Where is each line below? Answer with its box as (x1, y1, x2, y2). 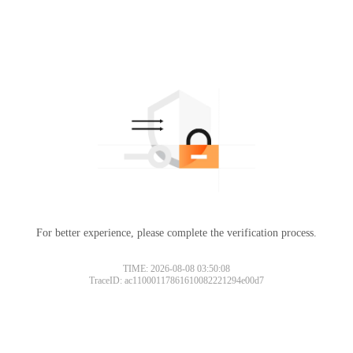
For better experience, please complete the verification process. (36, 226, 317, 239)
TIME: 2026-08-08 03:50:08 (123, 262, 230, 274)
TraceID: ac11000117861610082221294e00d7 (89, 274, 264, 286)
